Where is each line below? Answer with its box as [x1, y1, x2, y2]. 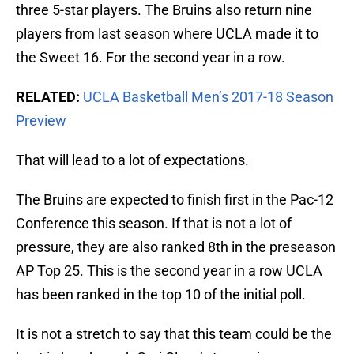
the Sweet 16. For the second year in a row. [16, 49, 285, 66]
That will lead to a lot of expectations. [16, 152, 249, 169]
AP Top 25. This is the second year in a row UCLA [16, 262, 322, 280]
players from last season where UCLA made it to [16, 25, 318, 43]
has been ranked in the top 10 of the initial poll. [16, 286, 306, 303]
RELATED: [16, 88, 80, 106]
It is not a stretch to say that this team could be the [16, 326, 332, 343]
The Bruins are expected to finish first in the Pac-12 [16, 191, 333, 209]
